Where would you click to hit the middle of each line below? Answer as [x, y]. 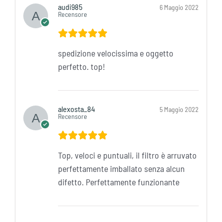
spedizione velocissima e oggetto [115, 53]
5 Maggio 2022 [179, 110]
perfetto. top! [81, 67]
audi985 [71, 7]
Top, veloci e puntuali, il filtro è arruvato [127, 155]
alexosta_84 [77, 109]
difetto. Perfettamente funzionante [118, 182]
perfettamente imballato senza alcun [121, 169]
